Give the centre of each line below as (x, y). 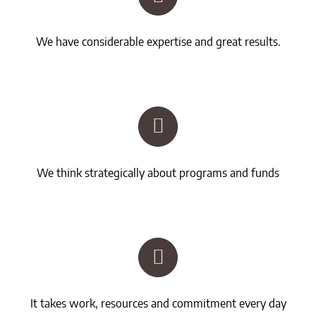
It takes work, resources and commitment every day (158, 302)
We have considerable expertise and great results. (158, 41)
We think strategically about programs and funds (158, 172)
